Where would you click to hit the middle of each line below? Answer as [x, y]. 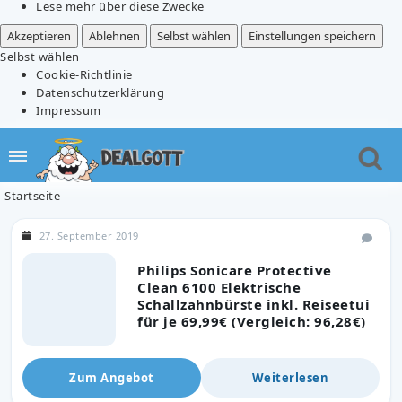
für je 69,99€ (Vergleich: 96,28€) [252, 321]
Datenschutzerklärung [100, 92]
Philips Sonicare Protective [235, 270]
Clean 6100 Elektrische [219, 287]
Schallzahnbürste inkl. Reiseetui [253, 304]
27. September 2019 [89, 235]
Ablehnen [114, 35]
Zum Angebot [112, 377]
